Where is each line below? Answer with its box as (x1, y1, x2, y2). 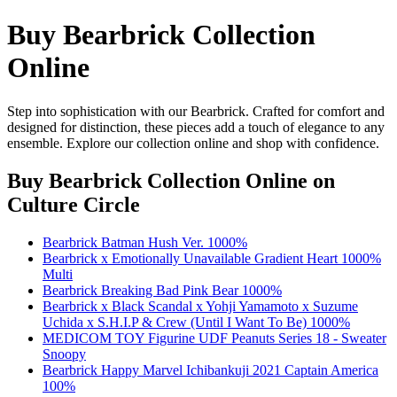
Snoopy (43, 346, 86, 362)
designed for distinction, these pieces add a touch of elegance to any (7, 119, 385, 135)
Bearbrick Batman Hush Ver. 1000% (43, 234, 247, 250)
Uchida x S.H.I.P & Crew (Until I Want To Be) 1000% (43, 314, 350, 330)
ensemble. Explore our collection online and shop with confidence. (7, 135, 379, 151)
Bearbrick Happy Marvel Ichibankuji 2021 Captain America (43, 362, 378, 378)
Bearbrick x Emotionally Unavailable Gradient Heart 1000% (43, 250, 381, 266)
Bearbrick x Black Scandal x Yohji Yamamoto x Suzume (43, 298, 358, 314)
